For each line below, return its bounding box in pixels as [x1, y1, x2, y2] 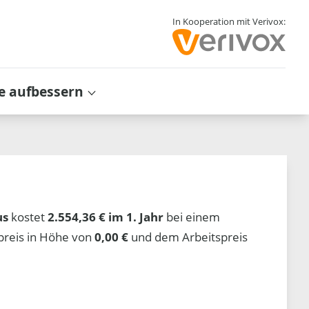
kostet [8, 208, 48, 225]
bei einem [163, 208, 221, 225]
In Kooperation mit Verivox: [172, 15, 286, 28]
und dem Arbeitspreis [128, 228, 248, 245]
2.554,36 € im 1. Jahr [48, 208, 164, 225]
